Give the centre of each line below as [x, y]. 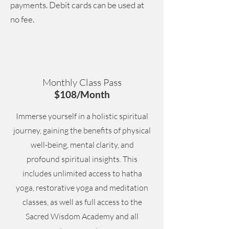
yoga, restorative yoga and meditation [82, 188]
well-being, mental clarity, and [82, 145]
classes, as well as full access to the [82, 202]
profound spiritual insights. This [82, 159]
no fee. [22, 19]
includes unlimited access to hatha [82, 173]
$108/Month [82, 94]
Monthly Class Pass [82, 82]
